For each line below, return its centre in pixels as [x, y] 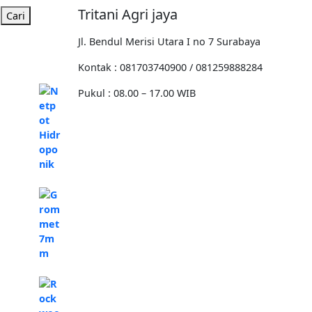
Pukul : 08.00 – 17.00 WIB [137, 93]
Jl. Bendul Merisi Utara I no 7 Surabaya [169, 41]
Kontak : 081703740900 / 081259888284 [170, 67]
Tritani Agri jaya [128, 14]
